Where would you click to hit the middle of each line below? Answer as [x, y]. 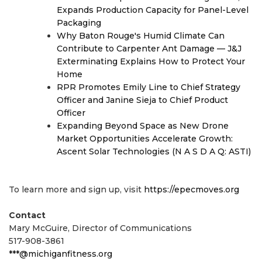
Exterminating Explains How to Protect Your [151, 62]
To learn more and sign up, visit [76, 190]
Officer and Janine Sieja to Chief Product [142, 100]
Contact [27, 216]
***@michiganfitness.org [61, 254]
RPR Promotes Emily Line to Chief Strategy [149, 87]
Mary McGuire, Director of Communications [100, 228]
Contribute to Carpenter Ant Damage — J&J [149, 49]
